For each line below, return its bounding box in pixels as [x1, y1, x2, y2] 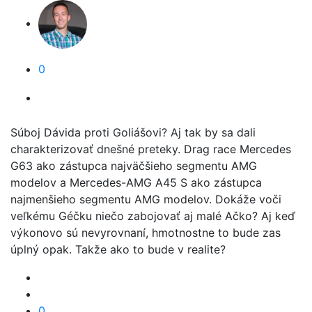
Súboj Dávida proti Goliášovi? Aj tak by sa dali [10, 125, 256, 139]
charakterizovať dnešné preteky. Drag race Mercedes [10, 142, 291, 156]
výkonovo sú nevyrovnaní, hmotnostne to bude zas [10, 226, 281, 240]
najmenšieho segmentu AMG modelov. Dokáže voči [10, 192, 281, 206]
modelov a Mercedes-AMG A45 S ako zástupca [10, 175, 262, 189]
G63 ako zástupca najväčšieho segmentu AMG [10, 159, 257, 173]
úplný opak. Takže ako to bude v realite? [10, 242, 226, 256]
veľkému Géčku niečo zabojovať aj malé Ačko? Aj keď [10, 209, 295, 223]
